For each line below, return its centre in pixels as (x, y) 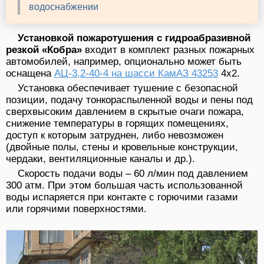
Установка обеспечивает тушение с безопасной (128, 88)
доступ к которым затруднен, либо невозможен (115, 136)
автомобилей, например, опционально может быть (124, 62)
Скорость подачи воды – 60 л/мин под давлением (133, 174)
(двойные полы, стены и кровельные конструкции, (122, 147)
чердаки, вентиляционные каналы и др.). (100, 159)
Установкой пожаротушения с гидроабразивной (134, 38)
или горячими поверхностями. (76, 209)
